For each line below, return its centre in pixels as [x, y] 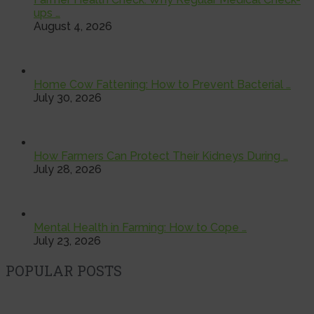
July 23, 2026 [67, 240]
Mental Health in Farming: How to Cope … [140, 227]
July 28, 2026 [68, 169]
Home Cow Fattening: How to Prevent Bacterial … [162, 84]
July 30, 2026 [68, 97]
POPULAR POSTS [64, 270]
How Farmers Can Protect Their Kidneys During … [161, 156]
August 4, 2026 [73, 26]
